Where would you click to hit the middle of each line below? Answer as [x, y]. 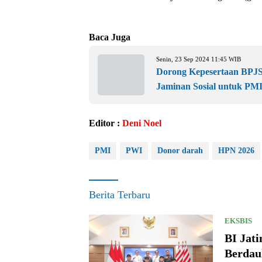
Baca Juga [110, 37]
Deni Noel [142, 123]
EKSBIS [238, 220]
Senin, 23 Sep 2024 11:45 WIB [199, 59]
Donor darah [180, 150]
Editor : [106, 123]
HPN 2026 [236, 150]
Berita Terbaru [120, 194]
